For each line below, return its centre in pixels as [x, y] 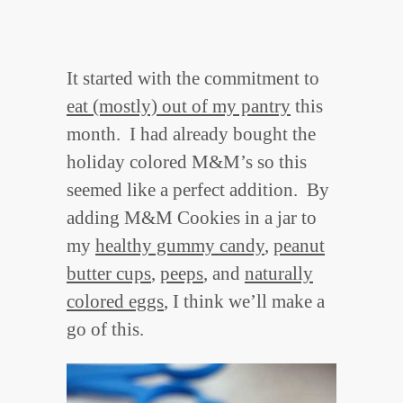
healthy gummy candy [180, 246]
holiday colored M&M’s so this [187, 162]
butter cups [109, 274]
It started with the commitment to [193, 79]
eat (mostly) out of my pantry [179, 107]
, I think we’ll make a [244, 302]
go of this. [112, 330]
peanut [299, 246]
